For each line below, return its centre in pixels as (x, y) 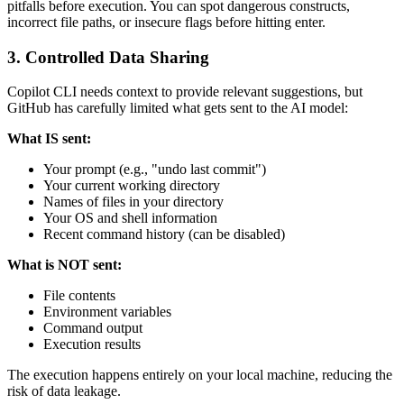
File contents (79, 296)
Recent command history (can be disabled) (164, 234)
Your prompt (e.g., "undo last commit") (155, 170)
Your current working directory (132, 186)
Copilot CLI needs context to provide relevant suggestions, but (185, 92)
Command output (93, 328)
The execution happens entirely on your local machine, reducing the (200, 375)
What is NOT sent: (64, 265)
